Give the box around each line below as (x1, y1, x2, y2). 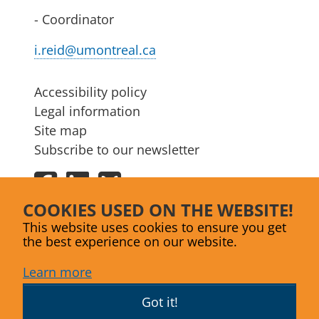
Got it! (141, 293, 178, 310)
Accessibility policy (34, 82, 147, 100)
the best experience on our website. (23, 231, 237, 250)
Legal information (34, 101, 140, 120)
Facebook (56, 169, 113, 188)
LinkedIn (88, 169, 139, 188)
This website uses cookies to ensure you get (23, 217, 286, 236)
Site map (34, 120, 87, 139)
